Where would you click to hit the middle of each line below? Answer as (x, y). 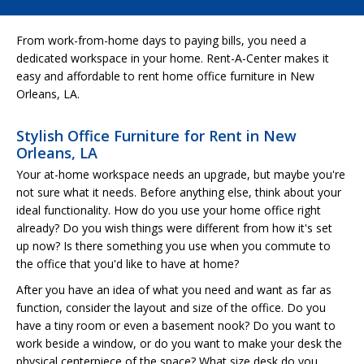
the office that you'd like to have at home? (128, 263)
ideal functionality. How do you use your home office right (169, 210)
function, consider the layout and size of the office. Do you (171, 307)
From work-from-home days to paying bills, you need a (161, 40)
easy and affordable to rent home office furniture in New (165, 76)
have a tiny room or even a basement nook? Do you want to (176, 325)
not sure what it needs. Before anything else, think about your (179, 192)
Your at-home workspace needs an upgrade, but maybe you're (181, 174)
